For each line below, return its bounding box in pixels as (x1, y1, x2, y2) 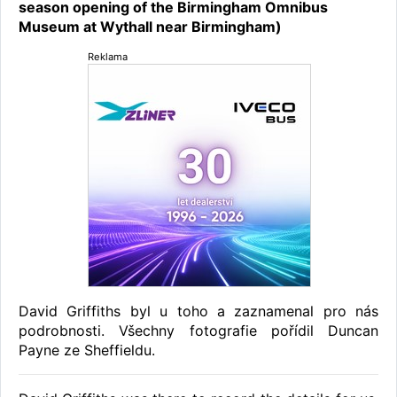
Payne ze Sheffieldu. (19, 340, 155, 359)
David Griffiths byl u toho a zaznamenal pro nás (19, 301, 378, 320)
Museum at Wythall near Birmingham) (19, 17, 282, 35)
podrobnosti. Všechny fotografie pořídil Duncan (19, 321, 378, 339)
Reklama (88, 50, 128, 63)
